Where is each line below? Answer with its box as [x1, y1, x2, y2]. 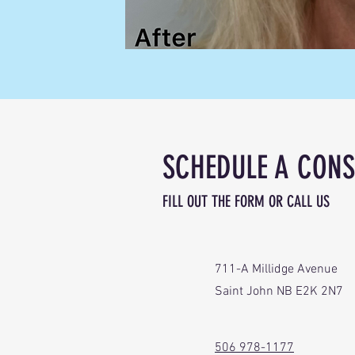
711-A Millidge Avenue [215, 261, 338, 277]
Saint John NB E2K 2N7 [215, 284, 343, 300]
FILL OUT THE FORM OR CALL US [162, 192, 330, 211]
